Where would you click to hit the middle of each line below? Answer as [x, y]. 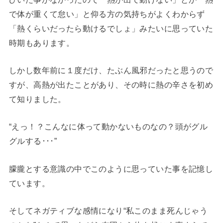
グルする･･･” [33, 141]
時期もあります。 [42, 43]
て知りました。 [37, 99]
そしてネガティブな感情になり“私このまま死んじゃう [108, 211]
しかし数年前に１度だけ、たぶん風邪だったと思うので [111, 70]
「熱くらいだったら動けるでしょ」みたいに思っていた [111, 28]
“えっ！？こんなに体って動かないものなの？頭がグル [108, 127]
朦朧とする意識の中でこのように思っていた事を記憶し [111, 168]
